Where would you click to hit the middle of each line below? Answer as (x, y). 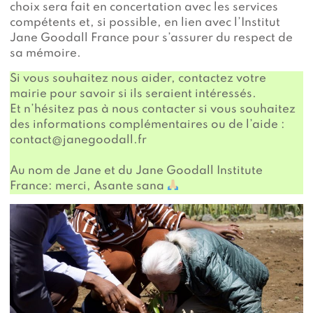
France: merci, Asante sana (88, 186)
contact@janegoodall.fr (78, 140)
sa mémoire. (45, 53)
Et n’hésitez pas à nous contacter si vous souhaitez (153, 109)
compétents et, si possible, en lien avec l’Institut (145, 22)
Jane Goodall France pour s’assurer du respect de (151, 38)
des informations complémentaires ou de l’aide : (147, 124)
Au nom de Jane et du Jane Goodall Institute (136, 170)
